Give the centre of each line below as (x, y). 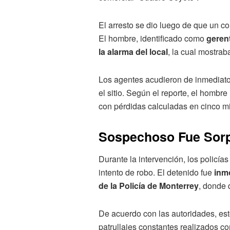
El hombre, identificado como (152, 38)
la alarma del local (133, 52)
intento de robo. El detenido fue (156, 172)
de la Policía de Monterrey (149, 185)
